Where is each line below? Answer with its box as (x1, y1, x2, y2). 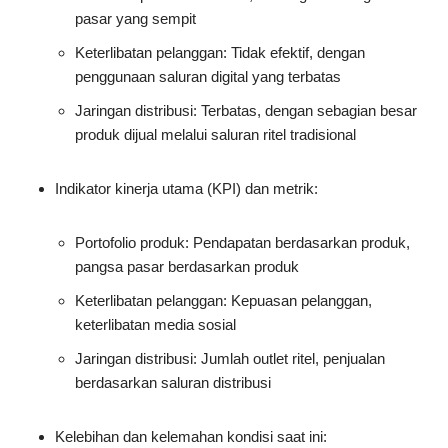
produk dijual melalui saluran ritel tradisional (75, 126, 356, 144)
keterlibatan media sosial (75, 316, 236, 334)
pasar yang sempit (75, 10, 196, 28)
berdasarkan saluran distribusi (75, 374, 271, 392)
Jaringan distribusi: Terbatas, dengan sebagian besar (75, 102, 417, 120)
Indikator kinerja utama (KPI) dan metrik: (55, 180, 318, 198)
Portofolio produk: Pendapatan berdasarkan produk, (75, 234, 410, 252)
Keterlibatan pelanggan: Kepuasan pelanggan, (75, 292, 372, 310)
